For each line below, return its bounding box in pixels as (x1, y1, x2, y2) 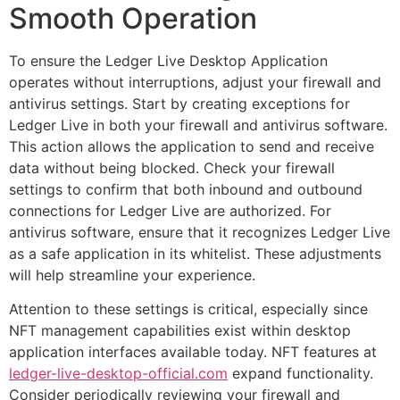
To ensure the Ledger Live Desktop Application (9, 51, 328, 70)
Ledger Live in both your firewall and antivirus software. (9, 115, 387, 134)
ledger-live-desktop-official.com (9, 363, 228, 382)
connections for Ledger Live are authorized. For (9, 201, 331, 220)
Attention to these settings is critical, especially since (9, 299, 368, 318)
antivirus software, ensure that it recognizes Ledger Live (9, 222, 390, 241)
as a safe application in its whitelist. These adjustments (9, 244, 381, 262)
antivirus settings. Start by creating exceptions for (9, 94, 350, 112)
